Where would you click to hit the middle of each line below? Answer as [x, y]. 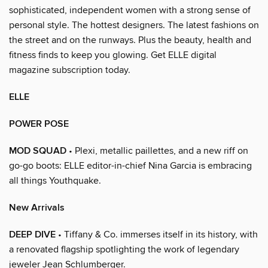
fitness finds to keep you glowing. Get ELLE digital [113, 55]
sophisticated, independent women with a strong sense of [130, 10]
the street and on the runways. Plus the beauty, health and [130, 40]
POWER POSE [39, 124]
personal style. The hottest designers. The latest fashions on [134, 25]
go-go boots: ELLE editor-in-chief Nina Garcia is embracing [130, 165]
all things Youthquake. [55, 180]
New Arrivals [37, 208]
